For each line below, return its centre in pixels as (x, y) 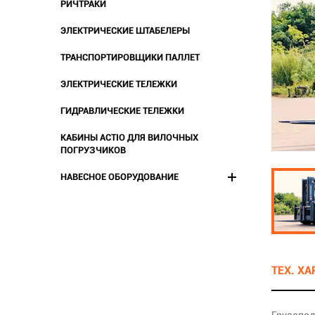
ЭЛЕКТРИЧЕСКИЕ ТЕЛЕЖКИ (119, 84)
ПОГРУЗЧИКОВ (93, 150)
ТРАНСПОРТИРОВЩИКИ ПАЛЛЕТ (130, 57)
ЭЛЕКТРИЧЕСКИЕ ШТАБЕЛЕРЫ (125, 30)
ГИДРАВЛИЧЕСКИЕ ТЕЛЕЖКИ (122, 110)
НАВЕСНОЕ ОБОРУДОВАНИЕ (120, 176)
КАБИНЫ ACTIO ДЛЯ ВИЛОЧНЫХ (129, 137)
